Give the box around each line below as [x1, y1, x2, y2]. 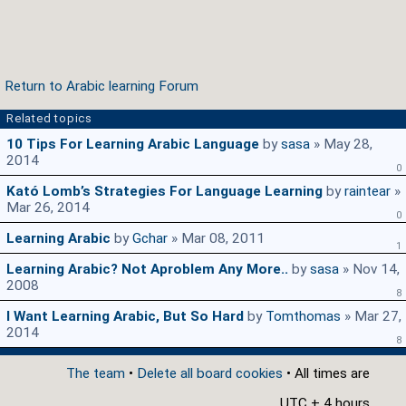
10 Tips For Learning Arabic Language [6, 136, 259, 153]
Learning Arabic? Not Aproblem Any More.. [6, 261, 288, 278]
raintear [344, 183, 391, 200]
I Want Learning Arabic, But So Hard [6, 308, 244, 325]
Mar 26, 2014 [6, 199, 90, 217]
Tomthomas [266, 308, 341, 325]
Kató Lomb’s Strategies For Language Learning [6, 183, 323, 200]
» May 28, [310, 136, 372, 153]
